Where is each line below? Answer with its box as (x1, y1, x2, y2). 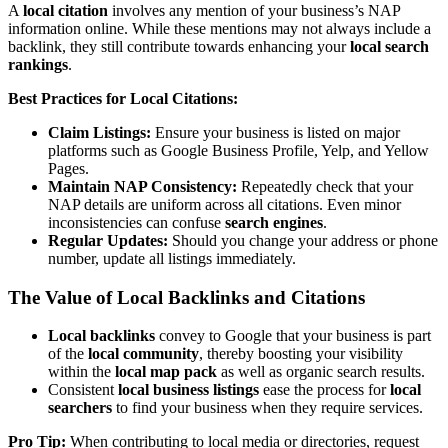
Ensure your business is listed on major (151, 123, 400, 141)
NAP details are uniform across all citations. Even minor (48, 195, 401, 213)
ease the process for (259, 381, 390, 399)
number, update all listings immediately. (48, 249, 296, 267)
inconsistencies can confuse (48, 213, 225, 231)
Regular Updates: (48, 231, 168, 249)
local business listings (118, 381, 259, 399)
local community (88, 345, 199, 363)
